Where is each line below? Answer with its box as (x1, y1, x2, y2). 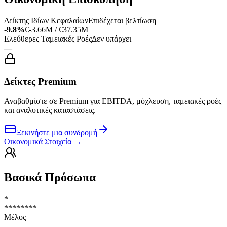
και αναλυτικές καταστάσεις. (4, 105, 96, 115)
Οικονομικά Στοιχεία (4, 137, 71, 146)
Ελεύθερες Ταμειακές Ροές (4, 34, 92, 43)
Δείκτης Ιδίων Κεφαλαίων (4, 16, 88, 25)
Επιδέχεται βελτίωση (88, 16, 156, 25)
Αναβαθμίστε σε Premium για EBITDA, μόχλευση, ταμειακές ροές (4, 96, 221, 105)
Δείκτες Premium (4, 76, 77, 87)
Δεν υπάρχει (92, 34, 131, 43)
